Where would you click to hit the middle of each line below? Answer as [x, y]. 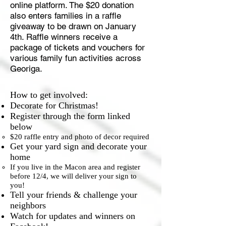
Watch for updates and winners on [73, 216]
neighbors [28, 205]
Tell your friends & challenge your [74, 195]
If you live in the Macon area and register [75, 167]
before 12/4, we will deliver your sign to [73, 176]
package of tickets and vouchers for [77, 47]
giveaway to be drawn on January [73, 26]
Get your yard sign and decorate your [78, 146]
